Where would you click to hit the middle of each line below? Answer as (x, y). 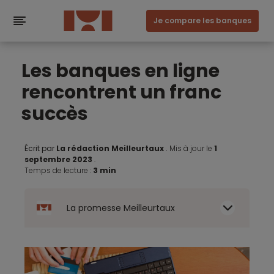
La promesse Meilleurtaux (121, 208)
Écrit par (40, 148)
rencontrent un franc (121, 92)
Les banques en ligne (120, 71)
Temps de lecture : (59, 170)
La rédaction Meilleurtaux (110, 148)
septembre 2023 (59, 159)
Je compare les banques (202, 20)
